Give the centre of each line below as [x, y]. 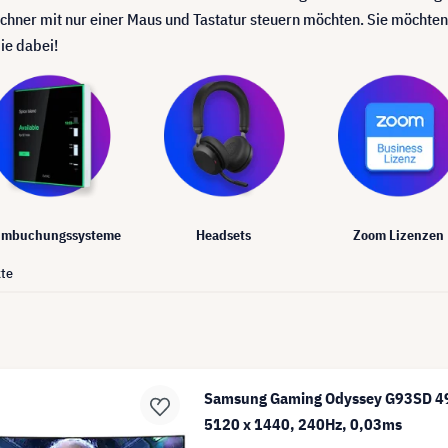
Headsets [224, 234]
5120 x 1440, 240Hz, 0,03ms [303, 423]
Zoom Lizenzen [399, 234]
